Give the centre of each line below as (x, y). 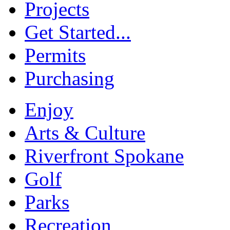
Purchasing (70, 79)
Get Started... (78, 32)
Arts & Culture (85, 133)
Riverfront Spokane (104, 156)
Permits (55, 55)
